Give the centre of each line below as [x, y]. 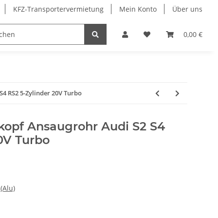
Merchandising [111, 35]
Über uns [187, 9]
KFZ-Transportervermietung [58, 9]
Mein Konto [138, 9]
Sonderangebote [36, 35]
